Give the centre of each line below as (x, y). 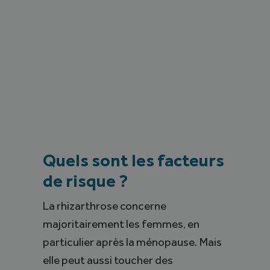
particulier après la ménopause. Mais (133, 242)
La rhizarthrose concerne (105, 206)
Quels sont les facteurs (134, 160)
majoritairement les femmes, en (121, 224)
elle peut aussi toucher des (108, 260)
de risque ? (86, 181)
